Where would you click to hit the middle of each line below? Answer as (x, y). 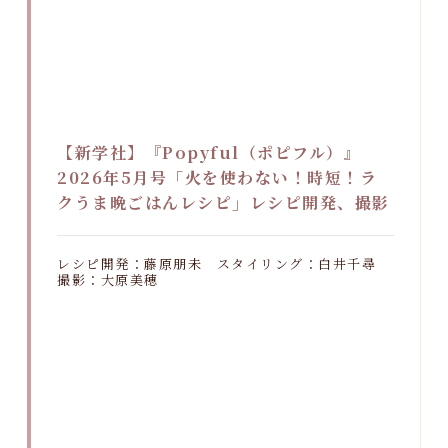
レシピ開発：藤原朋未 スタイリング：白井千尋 (224, 263)
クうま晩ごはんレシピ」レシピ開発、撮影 (223, 202)
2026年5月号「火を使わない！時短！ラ (217, 177)
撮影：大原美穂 (108, 279)
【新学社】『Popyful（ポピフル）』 (209, 152)
